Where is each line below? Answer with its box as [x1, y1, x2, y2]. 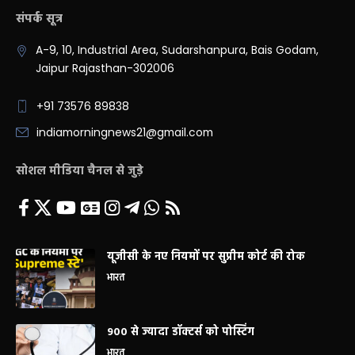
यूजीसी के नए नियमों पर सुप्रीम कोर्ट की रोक [107, 247, 305, 266]
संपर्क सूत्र [16, 9, 63, 29]
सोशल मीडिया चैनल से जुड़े [16, 161, 143, 181]
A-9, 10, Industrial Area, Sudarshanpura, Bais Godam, [35, 42, 319, 58]
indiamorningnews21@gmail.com [36, 124, 213, 140]
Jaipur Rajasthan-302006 [35, 60, 174, 76]
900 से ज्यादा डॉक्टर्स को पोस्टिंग [107, 323, 254, 342]
